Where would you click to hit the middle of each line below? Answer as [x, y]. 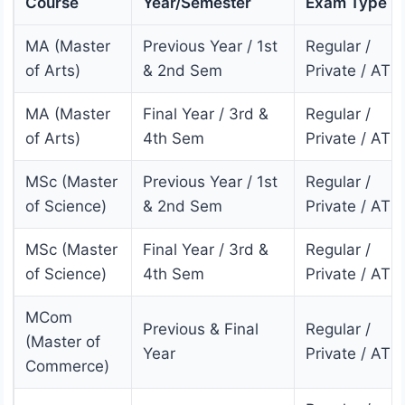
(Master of [63, 342]
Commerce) [67, 367]
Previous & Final [201, 330]
